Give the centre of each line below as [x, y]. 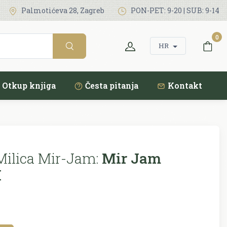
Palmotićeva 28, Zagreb [62, 10]
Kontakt [185, 85]
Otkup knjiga [29, 85]
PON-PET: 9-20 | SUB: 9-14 [174, 10]
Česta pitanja [112, 85]
